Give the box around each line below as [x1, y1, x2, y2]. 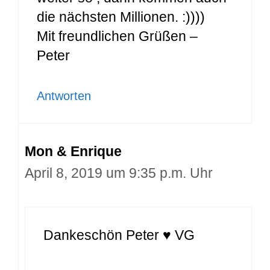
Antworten [37, 89, 91, 103]
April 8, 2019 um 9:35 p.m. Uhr [25, 165, 213, 181]
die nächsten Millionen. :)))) [37, 8, 205, 25]
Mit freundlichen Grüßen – [37, 28, 198, 44]
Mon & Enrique [25, 143, 122, 160]
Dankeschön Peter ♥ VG [43, 227, 195, 243]
